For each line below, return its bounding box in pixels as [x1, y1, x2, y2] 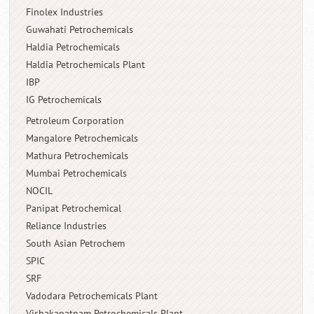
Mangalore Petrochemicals [26, 132, 139, 144]
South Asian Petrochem [26, 237, 125, 250]
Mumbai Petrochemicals [26, 167, 128, 179]
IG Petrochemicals [26, 93, 102, 106]
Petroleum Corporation [26, 114, 125, 127]
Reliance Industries [26, 219, 107, 232]
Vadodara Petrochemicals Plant [26, 289, 158, 302]
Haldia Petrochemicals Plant [26, 58, 146, 71]
